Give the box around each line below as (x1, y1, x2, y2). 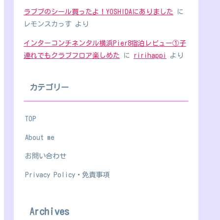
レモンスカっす (24, 21, 72, 28)
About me (25, 133, 55, 141)
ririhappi (134, 52, 166, 59)
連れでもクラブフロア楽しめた (24, 52, 120, 59)
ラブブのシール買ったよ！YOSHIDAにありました (24, 8, 173, 16)
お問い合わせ (25, 152, 66, 160)
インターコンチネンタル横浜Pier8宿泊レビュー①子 (24, 40, 186, 47)
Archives (29, 206, 69, 216)
